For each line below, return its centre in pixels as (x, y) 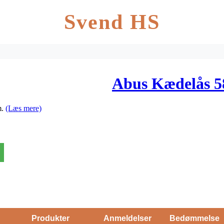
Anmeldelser (127, 218)
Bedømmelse (194, 218)
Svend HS (112, 22)
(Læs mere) (23, 108)
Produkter (50, 218)
